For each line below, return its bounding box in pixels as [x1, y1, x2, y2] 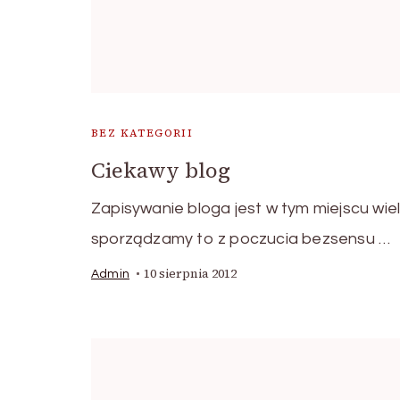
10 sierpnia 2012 [144, 265, 237, 283]
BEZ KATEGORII [91, 126, 194, 141]
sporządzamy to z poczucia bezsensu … [91, 230, 391, 248]
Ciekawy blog [91, 155, 230, 186]
